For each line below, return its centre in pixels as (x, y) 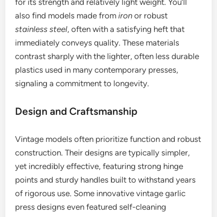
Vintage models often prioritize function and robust (108, 139)
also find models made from (67, 16)
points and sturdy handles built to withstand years (106, 180)
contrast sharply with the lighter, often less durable (107, 56)
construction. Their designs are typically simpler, (103, 153)
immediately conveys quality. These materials (97, 43)
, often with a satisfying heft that (126, 29)
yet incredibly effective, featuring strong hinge (99, 166)
